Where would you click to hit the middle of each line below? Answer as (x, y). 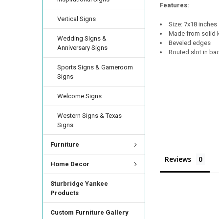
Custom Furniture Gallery (89, 213)
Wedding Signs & (82, 38)
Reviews (178, 159)
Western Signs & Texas (90, 115)
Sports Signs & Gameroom (95, 67)
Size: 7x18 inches (193, 24)
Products (64, 193)
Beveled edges (189, 43)
